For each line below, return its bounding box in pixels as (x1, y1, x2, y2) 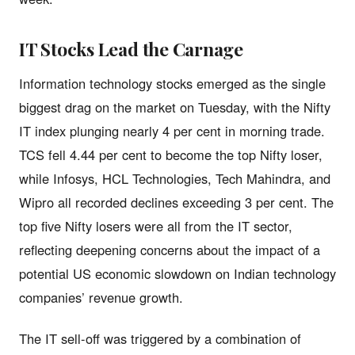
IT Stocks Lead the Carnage (19, 36, 244, 61)
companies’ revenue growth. (19, 287, 183, 307)
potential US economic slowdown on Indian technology (19, 263, 336, 283)
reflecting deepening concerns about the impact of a (19, 239, 320, 259)
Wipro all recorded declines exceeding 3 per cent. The (19, 192, 334, 212)
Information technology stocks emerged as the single (19, 73, 326, 93)
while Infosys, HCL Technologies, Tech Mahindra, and (19, 168, 330, 188)
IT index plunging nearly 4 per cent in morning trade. (19, 120, 325, 140)
